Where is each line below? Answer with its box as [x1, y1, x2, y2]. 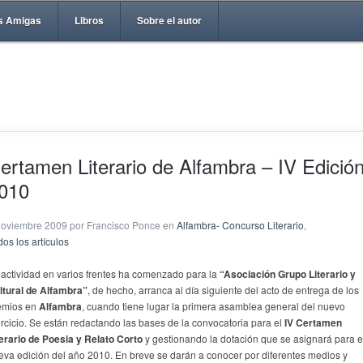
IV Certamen [284, 315, 342, 330]
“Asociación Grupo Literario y [220, 267, 356, 281]
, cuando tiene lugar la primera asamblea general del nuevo [82, 299, 345, 313]
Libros [75, 13, 104, 28]
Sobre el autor [137, 13, 202, 28]
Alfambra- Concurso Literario [177, 218, 304, 232]
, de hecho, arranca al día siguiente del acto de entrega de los [88, 283, 359, 297]
